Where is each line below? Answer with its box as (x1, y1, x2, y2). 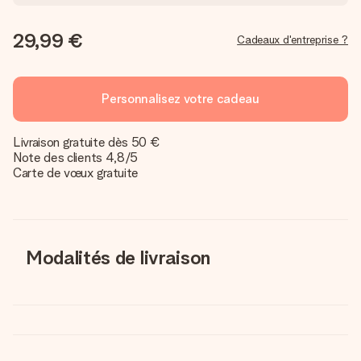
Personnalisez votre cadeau (102, 91, 259, 106)
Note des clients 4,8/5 (13, 150, 138, 165)
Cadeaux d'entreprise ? (237, 33, 348, 46)
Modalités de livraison (26, 246, 210, 269)
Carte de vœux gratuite (13, 165, 139, 180)
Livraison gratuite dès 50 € (13, 135, 160, 150)
